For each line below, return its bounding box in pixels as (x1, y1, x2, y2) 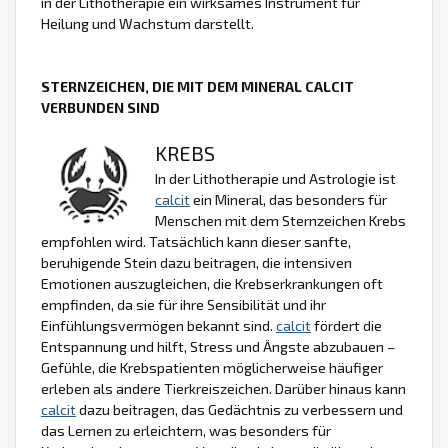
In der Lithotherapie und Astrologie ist (155, 170, 396, 188)
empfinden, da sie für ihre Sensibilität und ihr (41, 296, 326, 314)
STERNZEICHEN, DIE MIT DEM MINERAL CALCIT (41, 78, 354, 96)
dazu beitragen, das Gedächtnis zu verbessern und (76, 401, 403, 419)
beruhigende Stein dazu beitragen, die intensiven (41, 254, 352, 272)
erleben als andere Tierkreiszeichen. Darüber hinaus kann (41, 380, 406, 398)
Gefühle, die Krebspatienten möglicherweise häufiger (41, 359, 383, 377)
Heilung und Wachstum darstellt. (41, 15, 254, 33)
